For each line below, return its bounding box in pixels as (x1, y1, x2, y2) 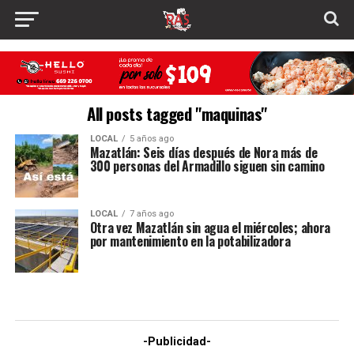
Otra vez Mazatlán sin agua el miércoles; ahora (89, 218, 330, 238)
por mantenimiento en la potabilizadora (89, 232, 291, 251)
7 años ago (129, 209, 174, 220)
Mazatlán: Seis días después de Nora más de (89, 143, 318, 163)
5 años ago (129, 134, 174, 145)
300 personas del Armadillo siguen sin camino (89, 156, 325, 176)
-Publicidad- (142, 335, 211, 349)
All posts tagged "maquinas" (87, 101, 267, 126)
